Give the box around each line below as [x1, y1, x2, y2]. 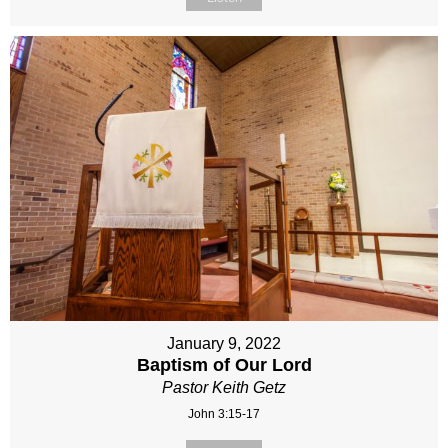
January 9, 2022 [167, 335, 281, 353]
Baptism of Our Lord [136, 355, 312, 376]
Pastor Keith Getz [162, 379, 286, 397]
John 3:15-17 [188, 407, 260, 422]
